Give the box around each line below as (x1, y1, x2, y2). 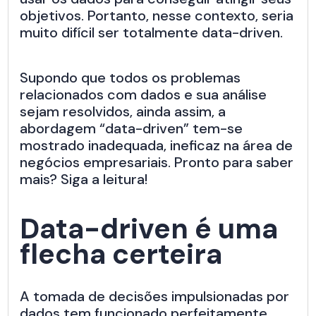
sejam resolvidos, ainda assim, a (20, 102, 226, 121)
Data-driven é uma (20, 210, 279, 248)
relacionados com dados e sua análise (20, 85, 267, 104)
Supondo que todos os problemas (20, 68, 241, 87)
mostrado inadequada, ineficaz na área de (20, 136, 293, 155)
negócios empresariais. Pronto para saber (20, 153, 294, 172)
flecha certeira (20, 236, 223, 273)
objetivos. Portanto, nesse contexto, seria (20, 6, 294, 25)
